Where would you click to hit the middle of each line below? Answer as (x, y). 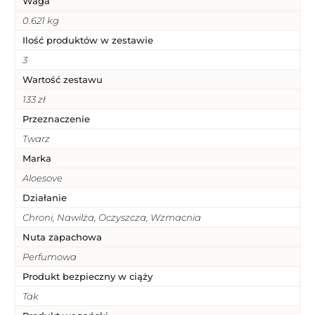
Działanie (45, 197)
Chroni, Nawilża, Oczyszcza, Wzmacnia (112, 217)
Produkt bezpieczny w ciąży (88, 276)
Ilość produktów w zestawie (88, 40)
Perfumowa (50, 256)
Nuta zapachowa (62, 237)
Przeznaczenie (56, 118)
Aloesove (43, 178)
